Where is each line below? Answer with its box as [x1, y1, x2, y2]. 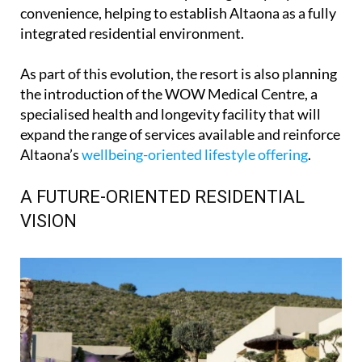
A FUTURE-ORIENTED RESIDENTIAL [20, 186, 305, 207]
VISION [20, 210, 77, 231]
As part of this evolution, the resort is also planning [20, 64, 337, 82]
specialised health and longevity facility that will [20, 104, 321, 123]
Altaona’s [20, 145, 82, 163]
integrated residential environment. [20, 23, 244, 42]
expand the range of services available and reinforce [20, 124, 340, 143]
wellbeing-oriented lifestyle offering [82, 145, 308, 163]
